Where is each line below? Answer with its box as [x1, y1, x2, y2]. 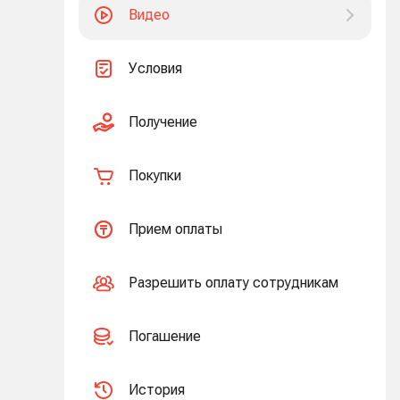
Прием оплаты [129, 221, 222, 237]
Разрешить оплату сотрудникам [129, 274, 338, 291]
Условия [129, 60, 182, 77]
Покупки [129, 167, 181, 184]
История [129, 381, 185, 398]
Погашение [129, 328, 201, 345]
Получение [129, 113, 197, 130]
